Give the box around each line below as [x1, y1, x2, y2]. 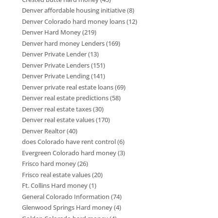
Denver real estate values [21, 115, 94, 125]
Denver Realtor [21, 126, 65, 135]
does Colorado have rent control [21, 137, 116, 146]
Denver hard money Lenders [21, 38, 105, 48]
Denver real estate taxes [21, 104, 91, 113]
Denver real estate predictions [21, 93, 109, 103]
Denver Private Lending [21, 72, 90, 81]
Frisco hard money [21, 159, 76, 168]
